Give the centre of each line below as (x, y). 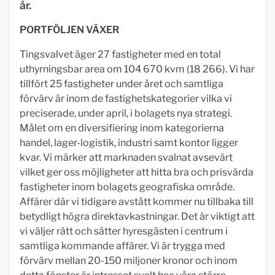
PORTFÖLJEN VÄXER (69, 30)
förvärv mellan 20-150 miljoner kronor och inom (129, 261)
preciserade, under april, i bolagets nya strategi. (126, 113)
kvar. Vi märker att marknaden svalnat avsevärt (126, 157)
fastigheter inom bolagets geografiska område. (127, 187)
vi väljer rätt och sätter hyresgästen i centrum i (124, 231)
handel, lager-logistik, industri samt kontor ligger (129, 143)
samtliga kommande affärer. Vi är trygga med (122, 246)
